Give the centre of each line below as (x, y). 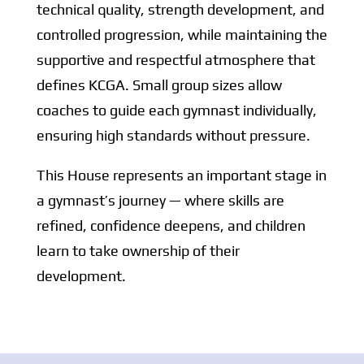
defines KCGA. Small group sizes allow (159, 85)
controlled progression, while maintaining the (182, 35)
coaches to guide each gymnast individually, (176, 110)
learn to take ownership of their (138, 251)
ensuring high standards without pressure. (173, 136)
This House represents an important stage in (181, 175)
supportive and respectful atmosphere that (175, 60)
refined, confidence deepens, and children (171, 226)
